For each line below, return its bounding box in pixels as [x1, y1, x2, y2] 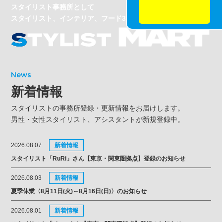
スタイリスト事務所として [11, 3, 95, 11]
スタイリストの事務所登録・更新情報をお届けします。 [11, 104, 185, 112]
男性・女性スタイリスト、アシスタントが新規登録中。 [11, 115, 185, 123]
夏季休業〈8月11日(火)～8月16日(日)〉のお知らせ [11, 187, 147, 195]
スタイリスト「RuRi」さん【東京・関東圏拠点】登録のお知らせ [11, 155, 185, 162]
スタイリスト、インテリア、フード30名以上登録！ [11, 14, 172, 22]
